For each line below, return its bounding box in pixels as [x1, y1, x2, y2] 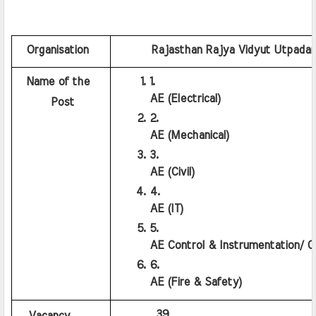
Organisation [16, 44, 88, 56]
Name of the [16, 76, 95, 88]
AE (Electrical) [149, 93, 221, 105]
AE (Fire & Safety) [149, 276, 242, 288]
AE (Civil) [149, 166, 195, 178]
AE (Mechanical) [149, 130, 229, 142]
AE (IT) [149, 203, 183, 215]
